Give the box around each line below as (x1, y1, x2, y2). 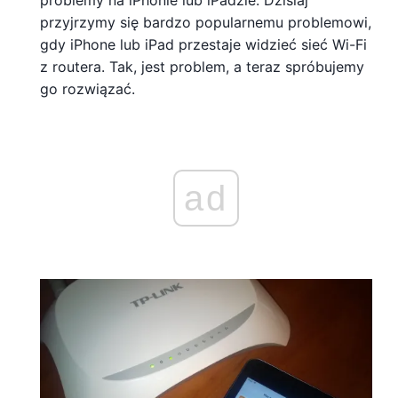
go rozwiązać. (40, 80, 135, 98)
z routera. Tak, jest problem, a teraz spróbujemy (40, 58, 364, 76)
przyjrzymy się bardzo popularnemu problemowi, (40, 13, 371, 31)
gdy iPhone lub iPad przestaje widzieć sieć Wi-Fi (40, 36, 367, 53)
